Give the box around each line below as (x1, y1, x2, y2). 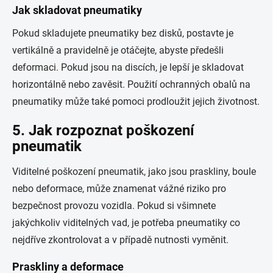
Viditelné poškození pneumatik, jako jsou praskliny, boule (12, 166, 256, 177)
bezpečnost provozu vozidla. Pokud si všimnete (12, 200, 216, 211)
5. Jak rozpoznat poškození (12, 122, 194, 139)
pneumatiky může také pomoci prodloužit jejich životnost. (12, 96, 260, 107)
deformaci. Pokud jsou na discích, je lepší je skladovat (12, 62, 244, 73)
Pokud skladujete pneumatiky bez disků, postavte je (12, 27, 233, 39)
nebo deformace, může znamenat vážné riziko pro (12, 183, 226, 194)
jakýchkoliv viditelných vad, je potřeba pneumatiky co (12, 217, 240, 229)
